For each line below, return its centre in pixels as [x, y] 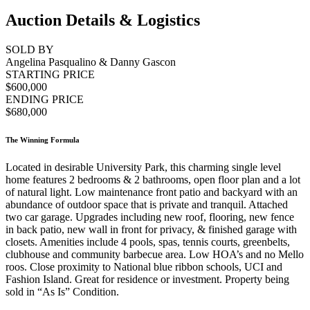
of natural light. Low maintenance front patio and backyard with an [152, 192]
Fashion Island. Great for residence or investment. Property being [147, 279]
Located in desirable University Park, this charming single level [143, 167]
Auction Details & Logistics [103, 20]
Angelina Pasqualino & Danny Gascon [91, 62]
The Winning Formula [43, 140]
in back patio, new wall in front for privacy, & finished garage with [151, 229]
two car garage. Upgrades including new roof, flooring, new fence [150, 217]
